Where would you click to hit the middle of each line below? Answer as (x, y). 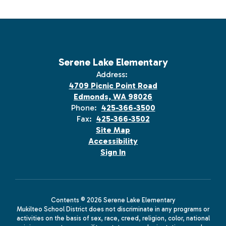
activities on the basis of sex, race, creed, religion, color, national (113, 218)
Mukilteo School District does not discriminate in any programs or (113, 209)
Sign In (113, 152)
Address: (112, 74)
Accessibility (113, 141)
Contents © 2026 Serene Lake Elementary (113, 200)
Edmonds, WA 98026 (113, 96)
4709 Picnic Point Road (113, 85)
